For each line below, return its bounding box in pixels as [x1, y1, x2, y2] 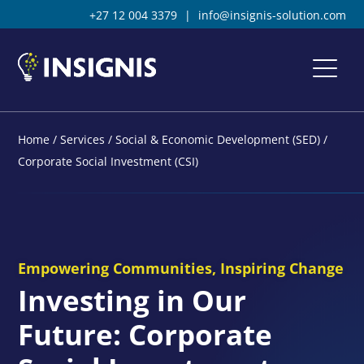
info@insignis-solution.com [197, 7, 346, 23]
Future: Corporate [18, 314, 273, 353]
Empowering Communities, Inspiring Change [18, 258, 344, 278]
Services [60, 131, 106, 147]
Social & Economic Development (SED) [115, 131, 321, 147]
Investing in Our [18, 280, 247, 319]
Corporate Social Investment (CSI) [18, 153, 199, 169]
